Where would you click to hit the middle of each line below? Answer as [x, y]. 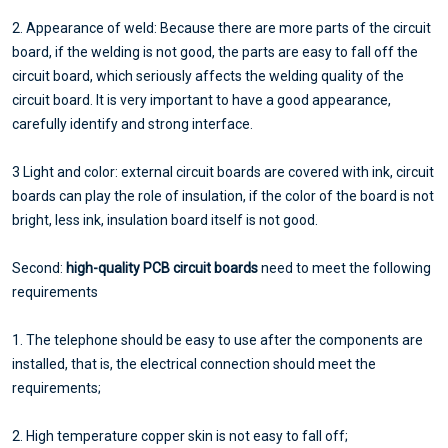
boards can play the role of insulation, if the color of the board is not [223, 196]
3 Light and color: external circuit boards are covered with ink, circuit [223, 172]
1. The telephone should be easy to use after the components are [217, 340]
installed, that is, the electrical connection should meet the [194, 364]
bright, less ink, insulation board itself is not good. [165, 220]
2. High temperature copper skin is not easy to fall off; [180, 436]
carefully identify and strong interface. [132, 124]
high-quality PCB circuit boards [162, 268]
